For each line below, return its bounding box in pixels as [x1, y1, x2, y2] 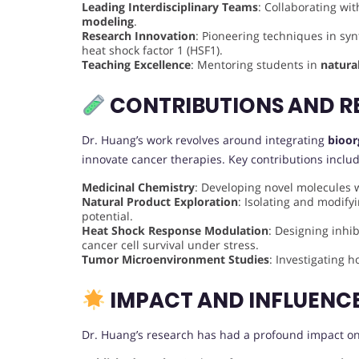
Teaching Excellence [82, 57, 191, 73]
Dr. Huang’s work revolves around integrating [82, 132, 328, 148]
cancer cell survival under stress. [82, 237, 259, 253]
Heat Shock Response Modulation [82, 223, 268, 239]
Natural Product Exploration [82, 194, 238, 210]
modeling [82, 14, 134, 30]
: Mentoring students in [191, 57, 321, 73]
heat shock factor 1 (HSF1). [82, 42, 223, 58]
